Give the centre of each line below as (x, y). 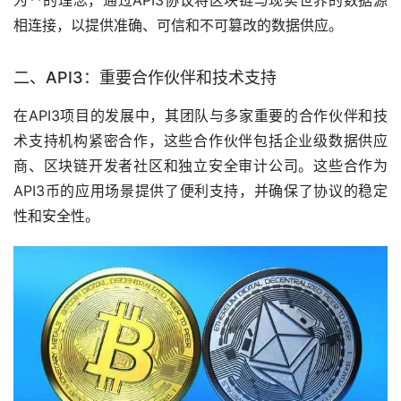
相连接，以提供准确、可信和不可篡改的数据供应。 (178, 25)
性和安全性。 (56, 215)
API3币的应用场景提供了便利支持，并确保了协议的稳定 (200, 190)
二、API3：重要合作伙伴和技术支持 (145, 77)
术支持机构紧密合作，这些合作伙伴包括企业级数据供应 (200, 140)
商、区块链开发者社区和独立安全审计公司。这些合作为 (200, 165)
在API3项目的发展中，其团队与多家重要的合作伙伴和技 (200, 115)
